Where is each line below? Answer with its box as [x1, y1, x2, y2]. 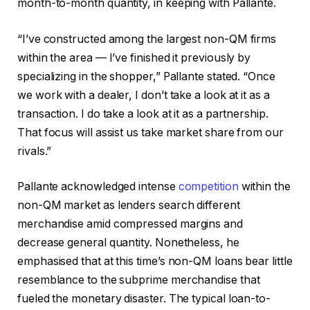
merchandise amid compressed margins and [17, 217, 243, 231]
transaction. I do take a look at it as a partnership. [17, 107, 268, 120]
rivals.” [17, 144, 55, 158]
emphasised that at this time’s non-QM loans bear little [17, 255, 293, 268]
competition [178, 180, 239, 194]
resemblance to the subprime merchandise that [17, 273, 260, 287]
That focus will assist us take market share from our [17, 125, 284, 139]
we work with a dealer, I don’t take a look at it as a [17, 88, 270, 102]
